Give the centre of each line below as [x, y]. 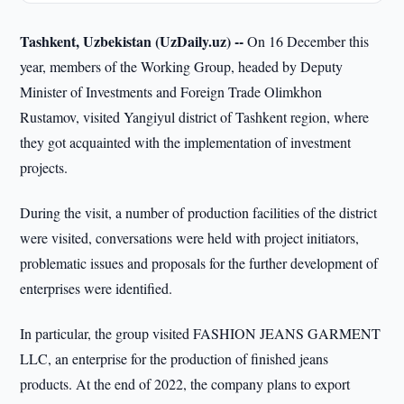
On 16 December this [307, 41]
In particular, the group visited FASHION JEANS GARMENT [201, 333]
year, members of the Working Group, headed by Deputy [182, 66]
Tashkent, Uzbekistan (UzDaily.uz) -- [132, 41]
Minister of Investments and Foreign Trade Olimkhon [171, 92]
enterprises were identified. [96, 288]
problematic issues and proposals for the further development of [199, 263]
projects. [44, 167]
